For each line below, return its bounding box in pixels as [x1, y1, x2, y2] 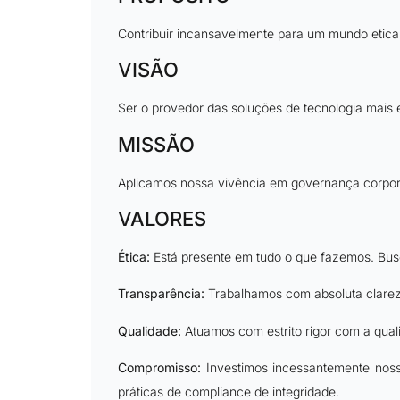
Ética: [118, 248, 150, 264]
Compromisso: [118, 360, 201, 376]
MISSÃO [118, 132, 195, 156]
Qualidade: [118, 322, 181, 338]
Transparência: [118, 286, 204, 302]
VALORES [118, 206, 206, 230]
